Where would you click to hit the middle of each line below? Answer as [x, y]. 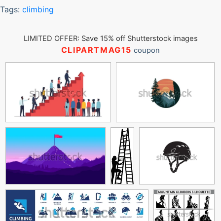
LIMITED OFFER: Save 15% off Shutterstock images [110, 38]
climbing [38, 9]
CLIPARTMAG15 [96, 50]
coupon [146, 50]
